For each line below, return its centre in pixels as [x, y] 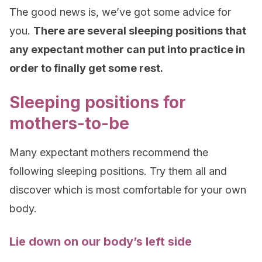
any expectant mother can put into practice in [127, 49]
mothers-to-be [69, 123]
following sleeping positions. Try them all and [118, 171]
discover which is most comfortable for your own [128, 190]
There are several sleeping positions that [140, 31]
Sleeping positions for [98, 102]
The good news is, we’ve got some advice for [120, 12]
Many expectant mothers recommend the [109, 152]
